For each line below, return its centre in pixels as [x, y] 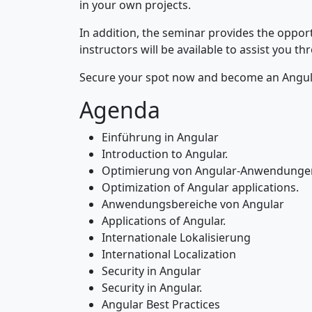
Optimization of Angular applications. [200, 187]
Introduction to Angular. [165, 154]
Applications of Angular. [164, 221]
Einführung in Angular [160, 137]
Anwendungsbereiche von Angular [193, 204]
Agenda [120, 110]
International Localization [169, 254]
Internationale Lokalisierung [176, 237]
